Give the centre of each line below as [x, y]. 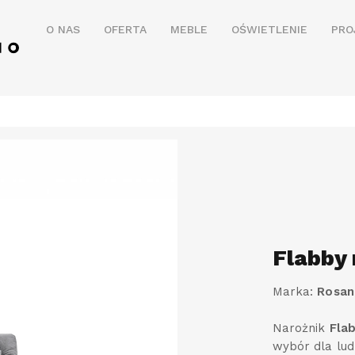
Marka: [295, 292]
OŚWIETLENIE [269, 29]
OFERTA [125, 29]
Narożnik [301, 328]
